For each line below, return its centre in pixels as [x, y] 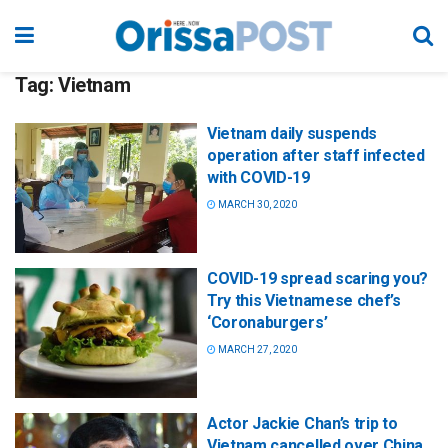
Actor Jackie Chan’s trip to [302, 424]
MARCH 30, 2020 [256, 204]
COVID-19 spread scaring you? [318, 279]
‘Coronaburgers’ [267, 323]
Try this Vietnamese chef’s [304, 301]
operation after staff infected [316, 155]
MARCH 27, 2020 [256, 350]
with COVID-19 [258, 177]
